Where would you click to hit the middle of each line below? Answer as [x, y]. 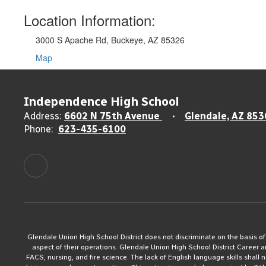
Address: [42, 116]
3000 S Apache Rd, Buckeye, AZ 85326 [110, 40]
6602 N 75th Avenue [113, 116]
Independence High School [102, 102]
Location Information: [90, 20]
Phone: [38, 129]
